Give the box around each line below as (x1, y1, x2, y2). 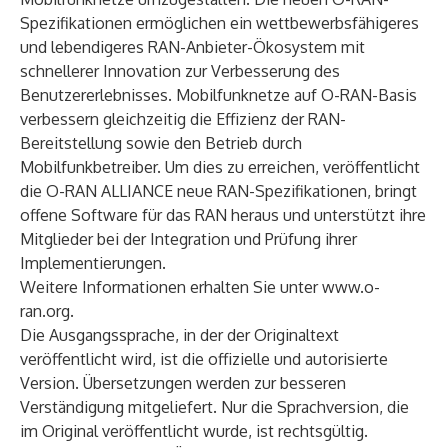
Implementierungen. (20, 253, 166, 273)
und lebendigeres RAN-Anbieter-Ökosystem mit (20, 37, 365, 57)
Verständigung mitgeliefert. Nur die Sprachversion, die (20, 397, 409, 417)
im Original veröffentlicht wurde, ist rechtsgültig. (20, 421, 368, 441)
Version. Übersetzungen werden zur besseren (20, 373, 346, 393)
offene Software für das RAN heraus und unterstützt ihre (20, 205, 426, 225)
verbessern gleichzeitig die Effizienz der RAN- (20, 109, 346, 129)
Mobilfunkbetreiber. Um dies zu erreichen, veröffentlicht (20, 157, 420, 177)
